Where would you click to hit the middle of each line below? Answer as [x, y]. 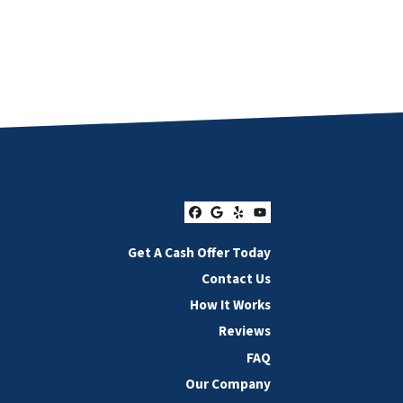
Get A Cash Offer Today [199, 252]
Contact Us [236, 279]
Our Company [228, 384]
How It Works [230, 305]
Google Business [290, 227]
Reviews [245, 331]
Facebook [237, 227]
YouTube [298, 227]
